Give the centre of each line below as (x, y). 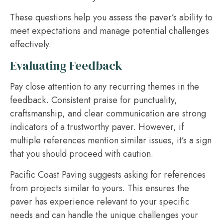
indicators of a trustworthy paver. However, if (97, 127)
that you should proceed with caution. (82, 154)
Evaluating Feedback (66, 65)
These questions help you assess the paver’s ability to (111, 17)
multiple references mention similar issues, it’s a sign (111, 140)
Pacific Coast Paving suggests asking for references (108, 175)
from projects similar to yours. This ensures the (100, 188)
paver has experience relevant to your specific (100, 202)
